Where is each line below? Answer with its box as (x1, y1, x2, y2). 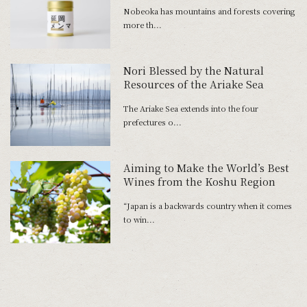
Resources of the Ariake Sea (123, 76, 264, 91)
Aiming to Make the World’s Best (123, 160, 289, 175)
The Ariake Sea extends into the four (123, 102, 258, 114)
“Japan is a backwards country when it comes (123, 200, 292, 212)
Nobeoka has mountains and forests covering (123, 5, 295, 16)
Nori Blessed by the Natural (123, 62, 264, 77)
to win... (123, 214, 155, 225)
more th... (123, 19, 162, 30)
